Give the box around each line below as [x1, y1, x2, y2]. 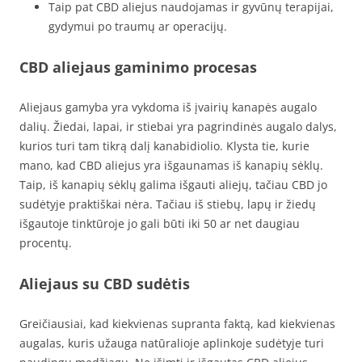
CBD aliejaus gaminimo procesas [19, 57, 257, 77]
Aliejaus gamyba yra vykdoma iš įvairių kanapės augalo [19, 99, 317, 115]
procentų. [19, 235, 72, 250]
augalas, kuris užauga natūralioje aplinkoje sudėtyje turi [19, 335, 324, 351]
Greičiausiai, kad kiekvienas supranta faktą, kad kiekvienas [19, 316, 335, 331]
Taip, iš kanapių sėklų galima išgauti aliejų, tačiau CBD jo [19, 177, 327, 192]
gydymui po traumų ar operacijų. [48, 19, 227, 34]
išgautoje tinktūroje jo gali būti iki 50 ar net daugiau [19, 216, 300, 231]
